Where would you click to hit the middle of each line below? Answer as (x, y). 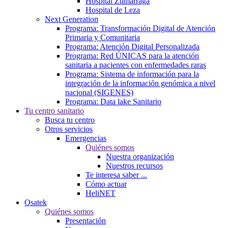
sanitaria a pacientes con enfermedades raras (136, 65)
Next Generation (72, 19)
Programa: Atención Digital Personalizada (132, 47)
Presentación (85, 221)
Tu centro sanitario (54, 111)
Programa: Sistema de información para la (132, 74)
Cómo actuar (106, 184)
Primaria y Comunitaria (103, 38)
